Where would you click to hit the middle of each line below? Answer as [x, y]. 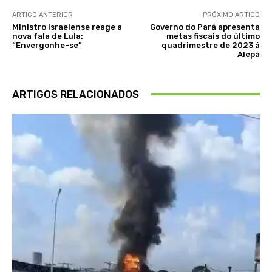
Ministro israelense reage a [67, 27]
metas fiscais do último [213, 36]
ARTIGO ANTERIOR [42, 15]
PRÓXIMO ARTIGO [231, 15]
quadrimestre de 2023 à [210, 45]
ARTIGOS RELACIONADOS [76, 94]
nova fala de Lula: [48, 36]
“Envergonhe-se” [47, 45]
